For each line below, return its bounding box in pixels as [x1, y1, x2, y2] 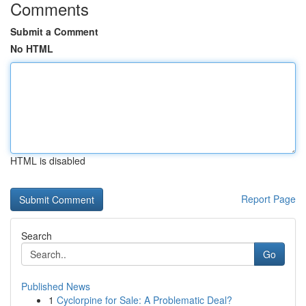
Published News [21, 279, 90, 293]
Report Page [241, 192, 296, 206]
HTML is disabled [10, 154, 85, 167]
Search [21, 229, 52, 242]
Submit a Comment [10, 25, 98, 38]
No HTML [10, 42, 53, 55]
